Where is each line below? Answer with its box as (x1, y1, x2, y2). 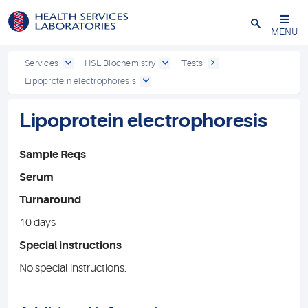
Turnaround (19, 194, 81, 206)
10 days (19, 217, 56, 229)
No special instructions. (19, 262, 126, 274)
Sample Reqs (19, 148, 86, 161)
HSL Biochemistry (85, 58, 156, 68)
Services (25, 58, 59, 68)
